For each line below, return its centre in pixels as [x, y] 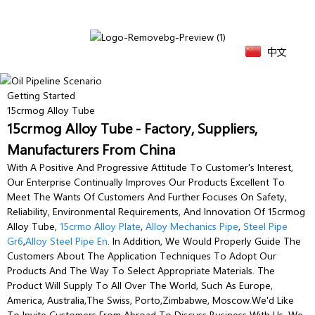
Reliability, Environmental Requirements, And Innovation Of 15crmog [156, 211]
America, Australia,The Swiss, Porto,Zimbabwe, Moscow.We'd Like [150, 300]
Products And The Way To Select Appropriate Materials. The [141, 270]
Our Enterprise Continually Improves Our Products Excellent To [146, 181]
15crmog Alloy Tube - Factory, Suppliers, [132, 127]
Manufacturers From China [91, 148]
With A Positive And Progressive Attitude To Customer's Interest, [150, 167]
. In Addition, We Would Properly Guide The [204, 240]
